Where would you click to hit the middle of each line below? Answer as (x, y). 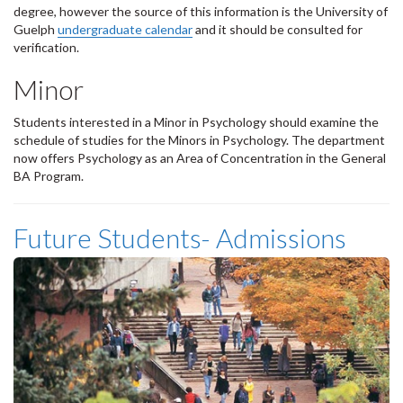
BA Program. (49, 176)
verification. (46, 47)
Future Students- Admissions (180, 237)
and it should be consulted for (278, 29)
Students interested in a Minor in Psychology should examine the (196, 122)
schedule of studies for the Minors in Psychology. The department (199, 140)
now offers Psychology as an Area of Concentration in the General (200, 158)
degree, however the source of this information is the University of (201, 11)
